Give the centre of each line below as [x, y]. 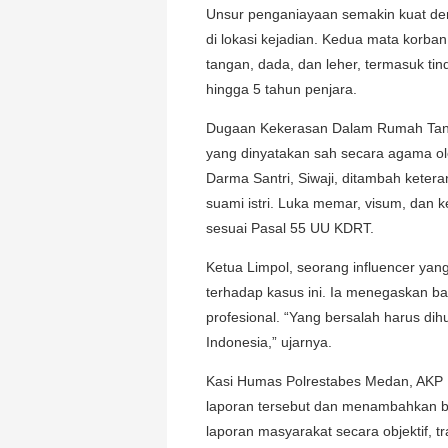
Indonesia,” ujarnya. [269, 341]
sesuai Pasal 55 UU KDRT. [290, 227]
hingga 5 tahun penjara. [281, 88]
